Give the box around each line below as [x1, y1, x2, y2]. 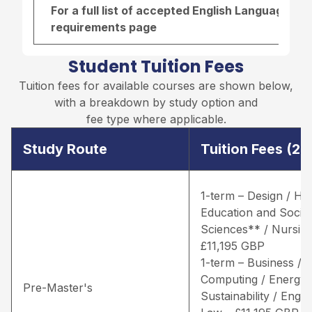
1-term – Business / [201, 255, 302, 270]
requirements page [51, 19, 157, 34]
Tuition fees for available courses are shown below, [19, 78, 293, 93]
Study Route [23, 140, 107, 157]
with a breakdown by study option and [54, 95, 258, 109]
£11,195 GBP [201, 238, 265, 253]
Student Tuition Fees [68, 54, 244, 78]
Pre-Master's [23, 280, 93, 295]
